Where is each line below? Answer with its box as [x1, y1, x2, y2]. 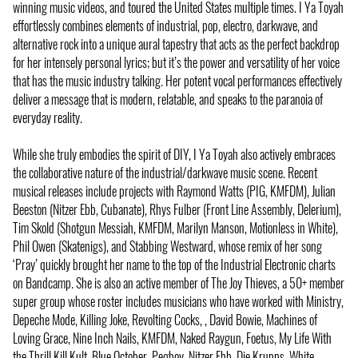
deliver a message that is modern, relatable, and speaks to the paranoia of [13, 89, 323, 109]
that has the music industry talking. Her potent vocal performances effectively [13, 70, 342, 90]
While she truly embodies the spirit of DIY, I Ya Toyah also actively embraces [13, 144, 336, 164]
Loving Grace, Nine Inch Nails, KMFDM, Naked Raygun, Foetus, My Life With [13, 328, 332, 348]
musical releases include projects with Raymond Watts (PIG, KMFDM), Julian [13, 181, 336, 201]
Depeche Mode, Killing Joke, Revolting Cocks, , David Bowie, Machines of [13, 309, 317, 329]
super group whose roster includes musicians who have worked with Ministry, [13, 291, 344, 311]
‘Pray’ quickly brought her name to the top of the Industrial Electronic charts [13, 254, 336, 274]
